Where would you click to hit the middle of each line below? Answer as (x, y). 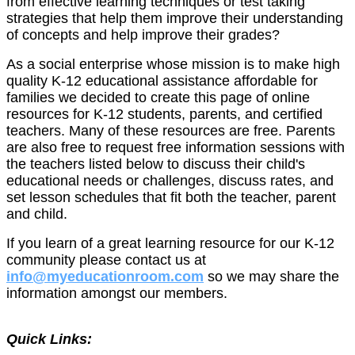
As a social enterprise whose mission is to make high (173, 64)
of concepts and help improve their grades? (143, 35)
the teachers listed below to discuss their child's (156, 164)
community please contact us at (106, 260)
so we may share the (273, 277)
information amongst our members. (117, 293)
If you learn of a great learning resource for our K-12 (170, 243)
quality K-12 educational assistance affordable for (162, 81)
